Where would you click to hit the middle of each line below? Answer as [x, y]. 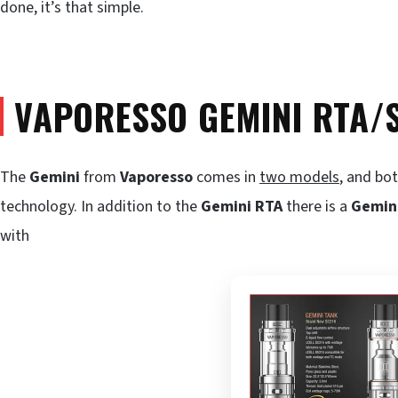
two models [299, 177]
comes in [226, 177]
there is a [317, 206]
